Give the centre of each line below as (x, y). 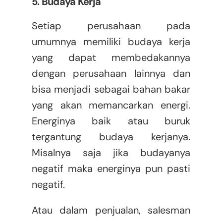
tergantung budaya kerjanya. (111, 137)
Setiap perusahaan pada (111, 26)
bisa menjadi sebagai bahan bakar (111, 89)
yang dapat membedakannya (111, 58)
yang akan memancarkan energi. (111, 105)
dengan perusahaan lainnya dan (111, 74)
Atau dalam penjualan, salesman (111, 210)
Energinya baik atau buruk (111, 121)
